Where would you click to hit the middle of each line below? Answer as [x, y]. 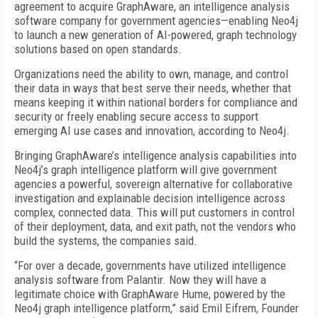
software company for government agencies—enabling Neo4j [156, 21]
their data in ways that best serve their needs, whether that [153, 88]
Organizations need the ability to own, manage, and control [151, 74]
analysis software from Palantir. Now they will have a [140, 280]
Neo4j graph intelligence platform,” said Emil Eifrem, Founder [157, 308]
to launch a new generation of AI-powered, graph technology [155, 35]
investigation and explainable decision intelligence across [150, 198]
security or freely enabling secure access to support [136, 116]
